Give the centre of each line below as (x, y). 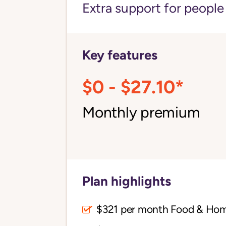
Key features (120, 55)
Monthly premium (141, 112)
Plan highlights (127, 181)
